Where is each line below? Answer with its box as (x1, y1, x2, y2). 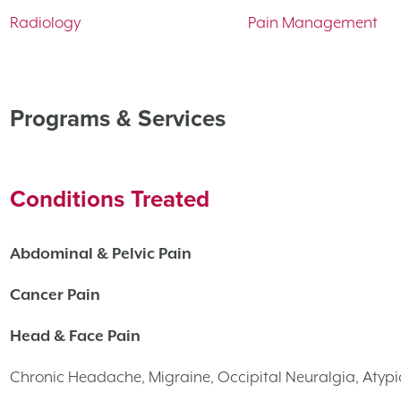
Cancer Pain (10, 285, 100, 303)
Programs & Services (10, 104, 226, 132)
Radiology (10, 13, 81, 31)
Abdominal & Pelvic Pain (10, 243, 192, 262)
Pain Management (247, 13, 378, 31)
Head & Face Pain (10, 326, 141, 345)
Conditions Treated (10, 184, 209, 213)
